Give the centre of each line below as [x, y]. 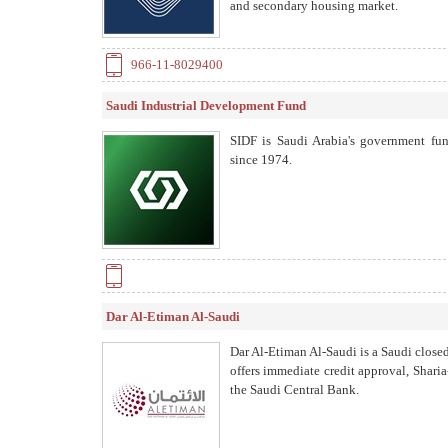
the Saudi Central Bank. [294, 389]
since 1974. [261, 159]
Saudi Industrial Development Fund [206, 105]
